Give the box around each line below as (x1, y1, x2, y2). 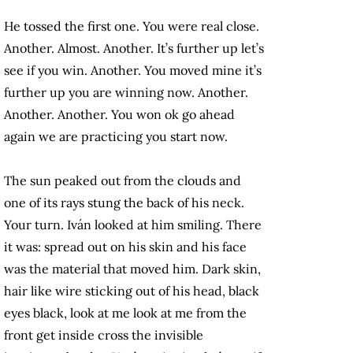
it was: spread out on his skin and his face (4, 239, 247, 255)
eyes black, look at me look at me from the (4, 305, 247, 321)
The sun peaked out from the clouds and (4, 173, 241, 189)
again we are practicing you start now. (4, 128, 228, 145)
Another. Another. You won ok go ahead (4, 106, 235, 123)
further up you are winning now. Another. (4, 84, 248, 101)
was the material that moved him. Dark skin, (4, 261, 261, 277)
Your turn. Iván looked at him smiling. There (4, 217, 262, 233)
